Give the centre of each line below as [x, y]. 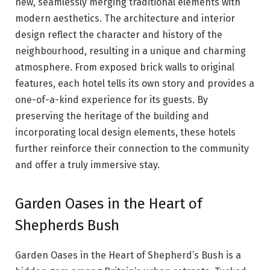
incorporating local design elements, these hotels [125, 133]
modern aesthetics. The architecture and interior [125, 19]
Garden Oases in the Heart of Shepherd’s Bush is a [128, 255]
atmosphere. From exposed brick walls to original [125, 67]
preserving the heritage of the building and [112, 116]
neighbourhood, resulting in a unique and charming [130, 51]
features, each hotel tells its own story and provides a [135, 84]
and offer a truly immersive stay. [87, 165]
